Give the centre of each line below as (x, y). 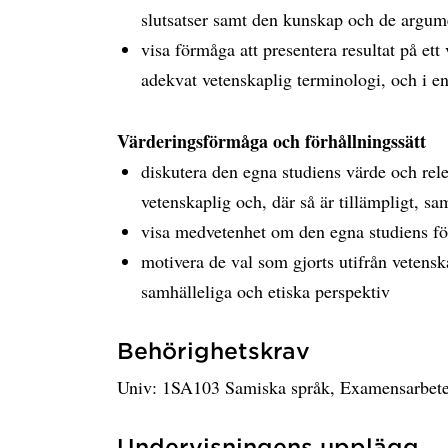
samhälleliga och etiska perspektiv (265, 291)
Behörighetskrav (213, 350)
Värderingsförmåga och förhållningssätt (271, 141)
